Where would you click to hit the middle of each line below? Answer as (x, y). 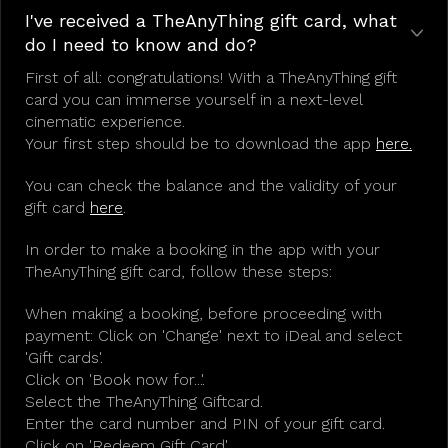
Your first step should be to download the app (200, 143)
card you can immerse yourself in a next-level (193, 99)
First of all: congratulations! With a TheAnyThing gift (211, 77)
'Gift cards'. (64, 357)
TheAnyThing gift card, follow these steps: (178, 271)
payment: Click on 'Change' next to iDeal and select (213, 335)
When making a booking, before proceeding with (203, 313)
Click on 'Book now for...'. (115, 379)
